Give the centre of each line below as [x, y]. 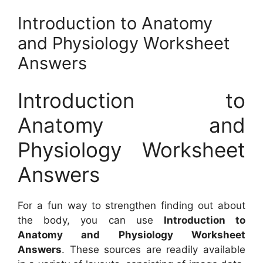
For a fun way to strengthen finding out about [131, 206]
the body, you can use [91, 220]
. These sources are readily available [154, 250]
